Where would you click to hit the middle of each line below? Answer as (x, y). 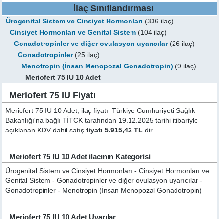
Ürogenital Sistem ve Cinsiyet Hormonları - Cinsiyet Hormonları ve (108, 171)
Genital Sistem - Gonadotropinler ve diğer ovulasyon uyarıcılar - (104, 181)
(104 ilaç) (152, 33)
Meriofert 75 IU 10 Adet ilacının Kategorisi (80, 157)
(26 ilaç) (181, 44)
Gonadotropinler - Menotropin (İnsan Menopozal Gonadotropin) (104, 190)
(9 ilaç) (185, 66)
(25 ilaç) (87, 55)
